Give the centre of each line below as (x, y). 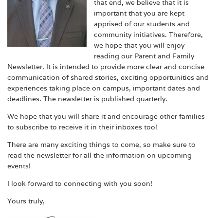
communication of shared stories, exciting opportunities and (108, 77)
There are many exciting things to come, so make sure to (101, 144)
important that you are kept (139, 13)
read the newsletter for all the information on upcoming (100, 155)
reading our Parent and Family (144, 56)
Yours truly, (26, 201)
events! (19, 166)
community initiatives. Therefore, (148, 34)
